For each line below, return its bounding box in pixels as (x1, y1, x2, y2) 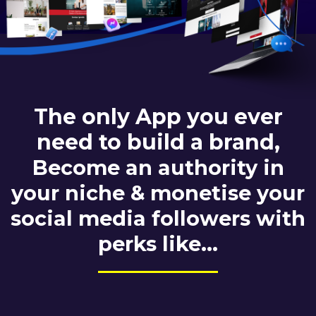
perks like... (98, 231, 218, 256)
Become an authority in (32, 154, 284, 180)
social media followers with (11, 205, 305, 231)
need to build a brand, (36, 128, 280, 155)
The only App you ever (33, 103, 283, 130)
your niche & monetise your (11, 180, 305, 205)
